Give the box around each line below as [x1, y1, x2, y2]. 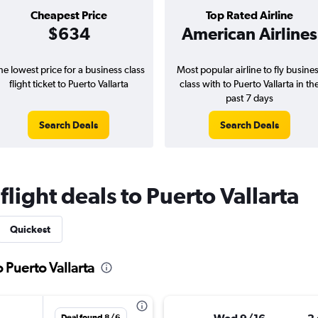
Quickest [10, 224, 50, 235]
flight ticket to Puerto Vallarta [9, 78, 128, 89]
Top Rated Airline [206, 9, 293, 21]
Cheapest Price [30, 9, 107, 21]
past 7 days [226, 92, 273, 104]
